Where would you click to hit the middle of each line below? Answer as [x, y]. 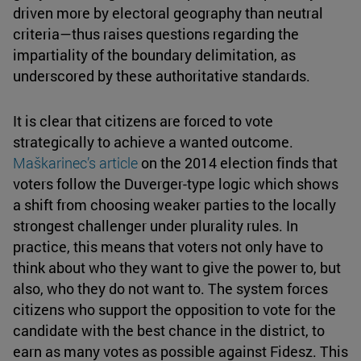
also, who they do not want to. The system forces [170, 289]
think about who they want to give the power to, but [177, 268]
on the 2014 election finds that [238, 163]
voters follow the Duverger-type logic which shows [176, 184]
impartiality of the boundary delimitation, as [154, 55]
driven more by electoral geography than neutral [168, 13]
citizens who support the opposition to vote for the [174, 310]
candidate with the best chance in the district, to [169, 331]
